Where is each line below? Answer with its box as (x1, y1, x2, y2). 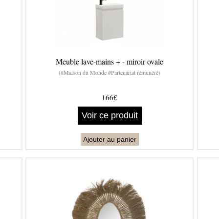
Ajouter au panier (83, 135, 136, 144)
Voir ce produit (81, 110, 138, 121)
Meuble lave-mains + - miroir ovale (55, 56, 163, 67)
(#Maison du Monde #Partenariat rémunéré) (58, 68, 160, 77)
